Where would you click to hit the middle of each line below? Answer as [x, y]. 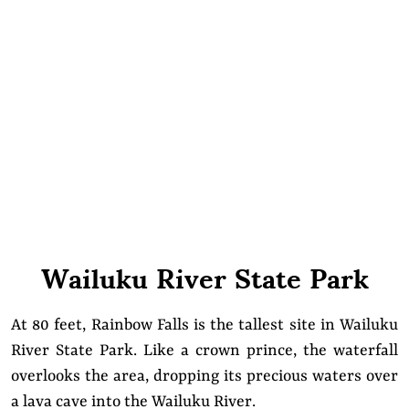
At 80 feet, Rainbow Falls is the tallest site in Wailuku [204, 325]
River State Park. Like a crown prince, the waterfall [204, 351]
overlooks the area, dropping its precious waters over [204, 376]
